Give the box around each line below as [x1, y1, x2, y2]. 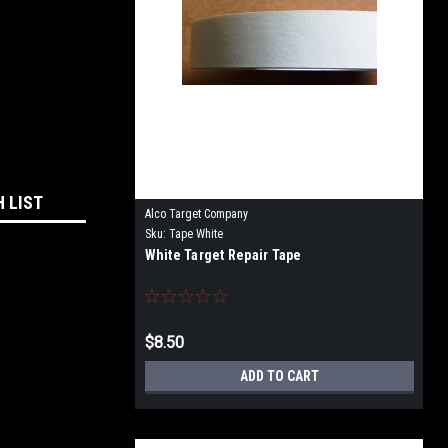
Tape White [168, 227, 223, 241]
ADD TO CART [239, 368, 319, 384]
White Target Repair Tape [144, 247, 302, 263]
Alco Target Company [144, 207, 248, 221]
